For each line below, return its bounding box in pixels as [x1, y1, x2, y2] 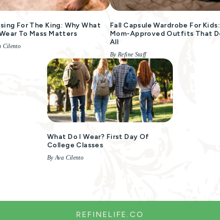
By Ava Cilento [47, 154, 84, 161]
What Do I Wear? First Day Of [47, 133, 149, 141]
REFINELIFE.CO [76, 210, 144, 219]
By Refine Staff [110, 51, 146, 58]
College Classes [47, 141, 104, 149]
